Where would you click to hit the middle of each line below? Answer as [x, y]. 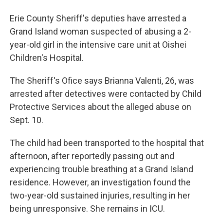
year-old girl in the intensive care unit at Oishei [98, 45]
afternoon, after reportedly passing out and [92, 156]
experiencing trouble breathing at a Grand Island [101, 169]
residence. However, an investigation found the [100, 182]
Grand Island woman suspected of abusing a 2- [100, 32]
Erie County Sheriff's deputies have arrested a [98, 18]
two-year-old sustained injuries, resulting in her [100, 196]
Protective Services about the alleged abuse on [100, 107]
